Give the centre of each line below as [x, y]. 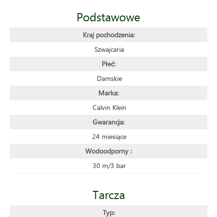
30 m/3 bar [109, 165]
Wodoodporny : [108, 151]
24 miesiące [109, 136]
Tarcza [108, 194]
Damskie [109, 78]
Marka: [108, 93]
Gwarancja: [108, 122]
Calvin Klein [109, 107]
